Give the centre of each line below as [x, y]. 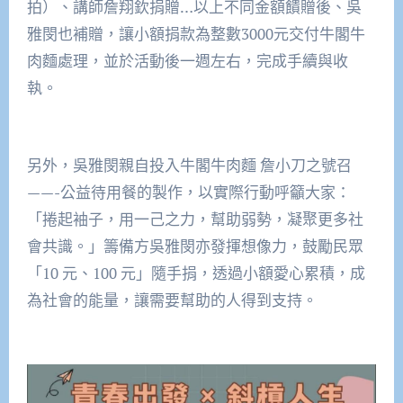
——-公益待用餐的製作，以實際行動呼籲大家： [188, 193]
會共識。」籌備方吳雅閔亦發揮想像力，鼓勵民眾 [195, 246]
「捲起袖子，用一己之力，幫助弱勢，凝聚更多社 [195, 219]
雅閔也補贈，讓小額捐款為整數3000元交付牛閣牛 [196, 34]
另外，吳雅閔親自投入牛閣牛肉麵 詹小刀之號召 [189, 166]
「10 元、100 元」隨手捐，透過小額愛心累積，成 [196, 273]
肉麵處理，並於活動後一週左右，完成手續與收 [187, 61]
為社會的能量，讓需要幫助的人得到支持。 [172, 300]
